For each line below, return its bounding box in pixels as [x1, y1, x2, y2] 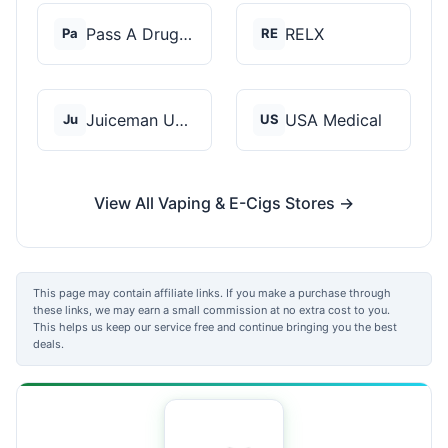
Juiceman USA [175, 109, 188, 130]
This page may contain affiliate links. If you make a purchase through [33, 285, 391, 300]
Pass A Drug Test [179, 23, 192, 44]
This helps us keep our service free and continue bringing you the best [33, 319, 397, 334]
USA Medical [285, 109, 382, 130]
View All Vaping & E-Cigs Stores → [94, 192, 354, 213]
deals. [33, 336, 64, 351]
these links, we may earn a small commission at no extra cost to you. [33, 302, 390, 317]
